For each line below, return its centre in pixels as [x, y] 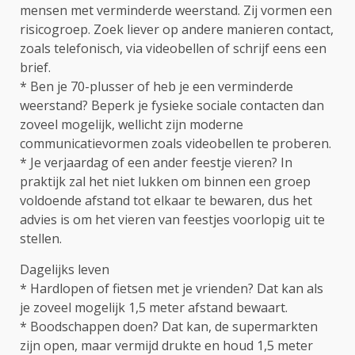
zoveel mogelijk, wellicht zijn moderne [132, 124]
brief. [35, 67]
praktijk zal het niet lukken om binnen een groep [165, 181]
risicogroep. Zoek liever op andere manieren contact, [177, 29]
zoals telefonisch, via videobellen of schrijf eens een [173, 48]
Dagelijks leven [65, 269]
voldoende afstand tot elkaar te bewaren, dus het [166, 200]
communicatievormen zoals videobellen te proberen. [176, 143]
